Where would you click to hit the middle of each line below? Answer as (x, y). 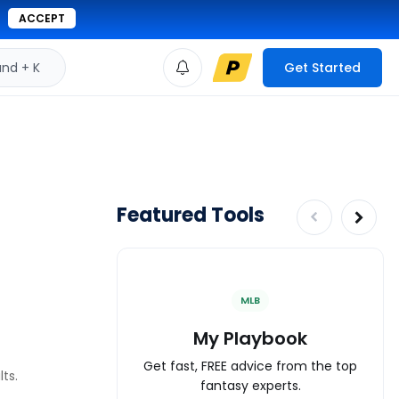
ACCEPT (42, 18)
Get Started (322, 67)
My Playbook (250, 338)
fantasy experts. (250, 385)
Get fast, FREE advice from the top (250, 366)
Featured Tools (191, 215)
